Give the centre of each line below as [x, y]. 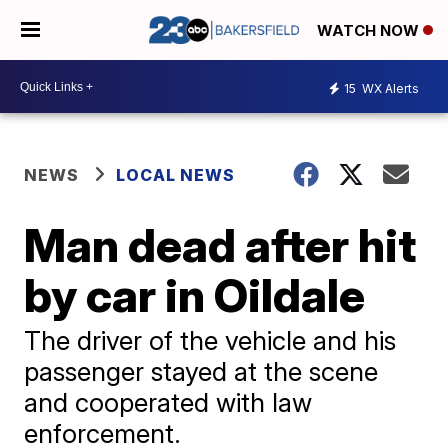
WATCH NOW [370, 31]
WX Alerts [389, 88]
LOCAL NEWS [176, 175]
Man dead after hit [220, 245]
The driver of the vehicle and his [210, 340]
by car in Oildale [195, 295]
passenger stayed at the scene [201, 371]
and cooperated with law [168, 402]
